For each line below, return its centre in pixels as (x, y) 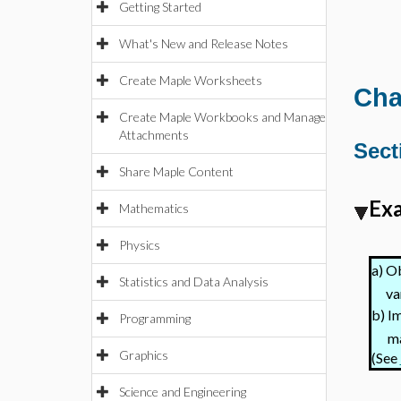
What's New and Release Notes (204, 43)
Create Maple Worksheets (191, 80)
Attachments (154, 135)
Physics (140, 245)
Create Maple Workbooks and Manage (222, 117)
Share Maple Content (176, 171)
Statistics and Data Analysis (194, 282)
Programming (155, 318)
